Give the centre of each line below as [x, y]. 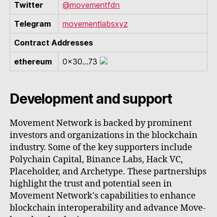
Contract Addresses [54, 43]
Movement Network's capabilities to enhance [103, 196]
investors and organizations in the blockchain [104, 136]
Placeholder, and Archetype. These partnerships [108, 172]
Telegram [32, 24]
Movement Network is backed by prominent [101, 124]
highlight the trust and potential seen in [91, 184]
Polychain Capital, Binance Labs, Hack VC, [96, 160]
